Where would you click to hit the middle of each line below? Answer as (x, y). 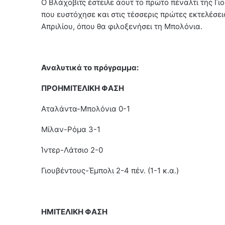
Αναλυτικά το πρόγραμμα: (90, 68)
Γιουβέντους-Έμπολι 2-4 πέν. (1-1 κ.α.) (110, 171)
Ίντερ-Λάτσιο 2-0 (72, 150)
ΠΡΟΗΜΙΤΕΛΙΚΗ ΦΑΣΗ (83, 88)
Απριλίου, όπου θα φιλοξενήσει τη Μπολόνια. (122, 27)
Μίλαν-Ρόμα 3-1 (71, 130)
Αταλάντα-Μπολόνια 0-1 (86, 109)
